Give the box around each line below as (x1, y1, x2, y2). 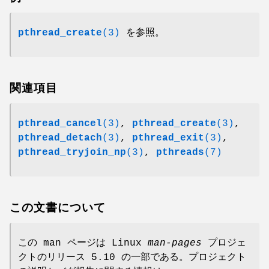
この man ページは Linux (18, 237, 148, 249)
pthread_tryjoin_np (18, 147, 126, 159)
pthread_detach (18, 133, 102, 144)
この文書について (10, 201, 106, 215)
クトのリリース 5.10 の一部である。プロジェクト (18, 252, 246, 263)
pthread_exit (132, 133, 204, 144)
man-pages (148, 237, 202, 249)
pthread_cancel (18, 118, 102, 130)
